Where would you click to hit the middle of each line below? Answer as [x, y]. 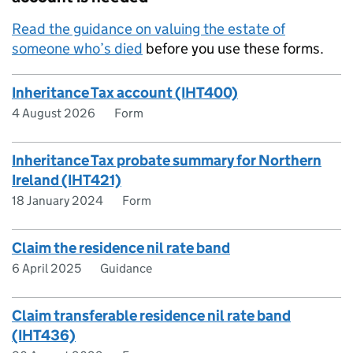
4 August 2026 [54, 113]
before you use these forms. [233, 48]
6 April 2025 [46, 268]
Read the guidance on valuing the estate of [149, 29]
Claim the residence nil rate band [121, 248]
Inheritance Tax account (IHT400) [125, 93]
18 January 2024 [58, 201]
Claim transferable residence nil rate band [151, 316]
